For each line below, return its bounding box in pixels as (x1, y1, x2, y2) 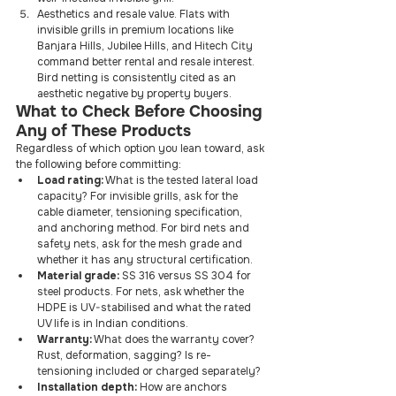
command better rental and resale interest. (37, 55, 257, 69)
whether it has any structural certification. (37, 253, 253, 267)
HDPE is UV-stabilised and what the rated (37, 301, 254, 315)
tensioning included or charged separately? (37, 364, 261, 378)
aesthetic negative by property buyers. (37, 87, 232, 101)
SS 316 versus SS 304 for (119, 269, 254, 283)
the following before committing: (16, 157, 181, 171)
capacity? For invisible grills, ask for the (37, 189, 240, 203)
